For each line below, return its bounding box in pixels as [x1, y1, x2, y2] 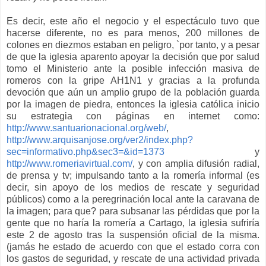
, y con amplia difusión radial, [132, 158, 259, 169]
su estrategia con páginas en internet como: [7, 110, 259, 121]
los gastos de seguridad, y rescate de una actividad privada [7, 253, 259, 264]
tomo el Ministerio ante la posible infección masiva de [7, 63, 259, 74]
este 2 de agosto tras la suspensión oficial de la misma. [7, 229, 259, 240]
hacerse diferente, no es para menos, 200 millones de [7, 27, 259, 38]
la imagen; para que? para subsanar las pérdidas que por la [7, 205, 259, 216]
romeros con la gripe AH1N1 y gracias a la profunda [7, 75, 259, 85]
